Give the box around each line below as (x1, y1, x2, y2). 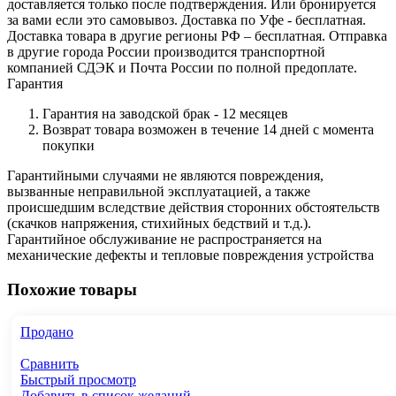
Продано (20, 324, 73, 340)
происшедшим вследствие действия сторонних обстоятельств (7, 199, 380, 215)
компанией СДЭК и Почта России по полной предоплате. (7, 59, 357, 75)
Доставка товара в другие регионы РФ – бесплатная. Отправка (7, 27, 387, 43)
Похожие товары (7, 279, 137, 299)
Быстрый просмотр (20, 372, 136, 388)
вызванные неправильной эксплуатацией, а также (7, 183, 310, 199)
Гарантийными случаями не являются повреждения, (7, 167, 324, 183)
